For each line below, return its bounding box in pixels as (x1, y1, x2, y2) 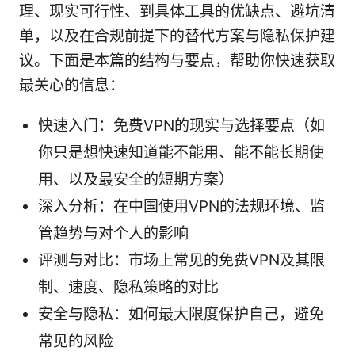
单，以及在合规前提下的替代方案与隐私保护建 (19, 27, 335, 46)
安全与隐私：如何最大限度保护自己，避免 (38, 305, 324, 324)
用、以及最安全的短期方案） (38, 170, 234, 189)
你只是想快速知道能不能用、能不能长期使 (38, 143, 324, 162)
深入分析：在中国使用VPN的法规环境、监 (38, 197, 325, 216)
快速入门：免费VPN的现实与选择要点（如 (38, 116, 325, 136)
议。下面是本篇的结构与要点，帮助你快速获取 (19, 52, 335, 71)
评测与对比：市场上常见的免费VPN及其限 (38, 251, 325, 270)
